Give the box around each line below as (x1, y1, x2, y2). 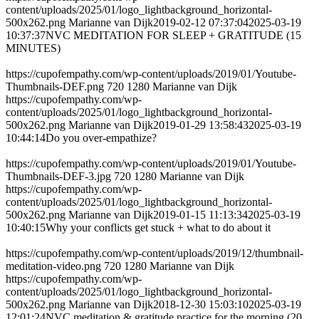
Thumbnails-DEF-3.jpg (6, 170, 111, 183)
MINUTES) (6, 42, 61, 55)
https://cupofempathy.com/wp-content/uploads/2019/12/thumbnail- (6, 247, 303, 260)
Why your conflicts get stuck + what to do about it (46, 221, 271, 234)
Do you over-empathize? (46, 132, 157, 145)
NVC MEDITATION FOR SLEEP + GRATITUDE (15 (46, 29, 301, 42)
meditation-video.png (6, 260, 101, 273)
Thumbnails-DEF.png (6, 80, 104, 93)
